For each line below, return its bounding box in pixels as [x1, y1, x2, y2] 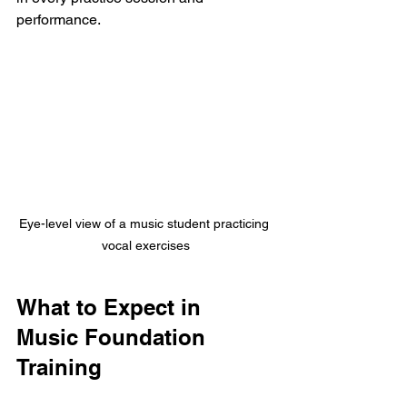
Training [16, 353, 102, 380]
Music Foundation [16, 323, 212, 350]
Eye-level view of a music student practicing [18, 215, 273, 231]
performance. [16, 11, 101, 28]
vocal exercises [101, 237, 190, 253]
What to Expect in [16, 293, 207, 320]
